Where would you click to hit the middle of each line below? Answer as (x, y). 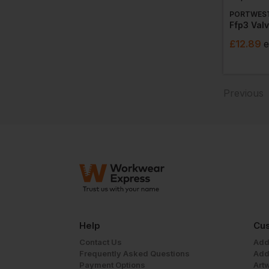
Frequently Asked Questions (134, 253)
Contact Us (101, 242)
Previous (243, 93)
